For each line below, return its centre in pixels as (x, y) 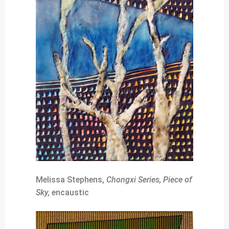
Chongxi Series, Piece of (149, 180)
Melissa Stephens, (71, 180)
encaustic (69, 193)
